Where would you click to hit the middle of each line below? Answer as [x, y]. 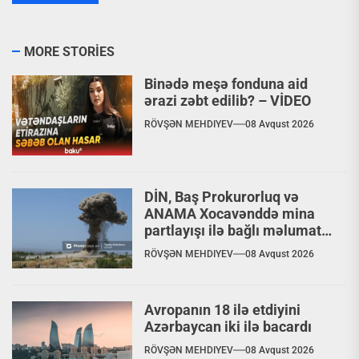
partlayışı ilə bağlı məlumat [233, 230]
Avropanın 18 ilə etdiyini [222, 309]
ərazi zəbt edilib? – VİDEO [228, 100]
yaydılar [170, 247]
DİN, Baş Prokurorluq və [222, 196]
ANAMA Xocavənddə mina [230, 213]
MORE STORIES [69, 51]
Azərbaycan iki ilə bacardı [228, 326]
